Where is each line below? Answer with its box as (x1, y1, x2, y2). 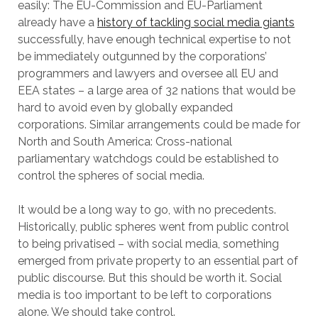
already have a (17, 16, 97, 29)
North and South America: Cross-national (17, 135, 232, 148)
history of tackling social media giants (97, 16, 295, 29)
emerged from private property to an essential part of (17, 254, 298, 268)
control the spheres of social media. (17, 169, 204, 182)
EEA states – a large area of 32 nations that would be (17, 84, 295, 97)
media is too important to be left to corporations (17, 288, 272, 302)
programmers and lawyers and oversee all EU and (17, 67, 278, 80)
